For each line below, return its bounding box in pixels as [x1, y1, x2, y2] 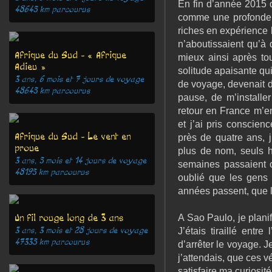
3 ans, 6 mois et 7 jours [15, 75, 103, 84]
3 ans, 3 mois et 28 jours [15, 226, 107, 235]
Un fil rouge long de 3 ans [15, 212, 124, 223]
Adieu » [15, 61, 46, 72]
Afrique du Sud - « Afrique [15, 49, 127, 61]
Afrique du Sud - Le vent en [15, 131, 131, 142]
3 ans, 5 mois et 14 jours [15, 156, 106, 165]
